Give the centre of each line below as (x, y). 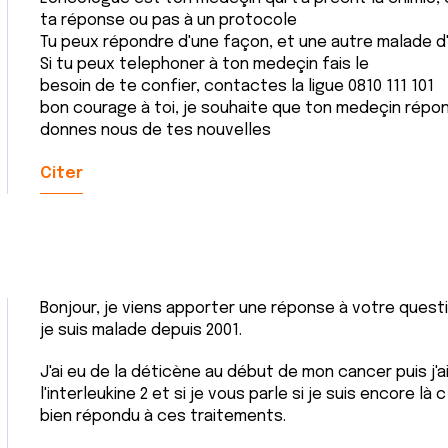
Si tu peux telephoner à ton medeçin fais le (204, 64)
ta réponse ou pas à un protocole (168, 20)
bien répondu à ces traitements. (163, 416)
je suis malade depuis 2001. (141, 330)
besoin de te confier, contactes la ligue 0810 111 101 (237, 86)
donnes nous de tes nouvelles (155, 130)
